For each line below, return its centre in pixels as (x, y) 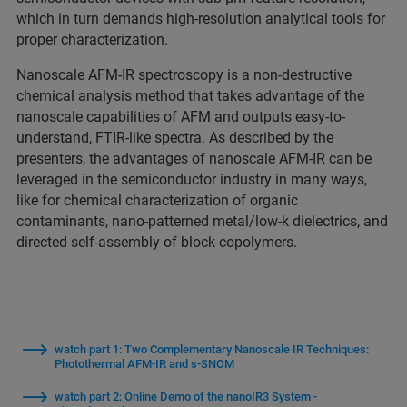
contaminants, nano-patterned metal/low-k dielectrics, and (202, 221)
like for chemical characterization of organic (157, 200)
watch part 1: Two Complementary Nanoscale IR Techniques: (212, 349)
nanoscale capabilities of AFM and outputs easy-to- (181, 117)
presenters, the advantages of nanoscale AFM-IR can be (194, 159)
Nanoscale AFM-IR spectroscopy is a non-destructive (184, 75)
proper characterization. (94, 40)
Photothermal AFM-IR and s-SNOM (144, 364)
